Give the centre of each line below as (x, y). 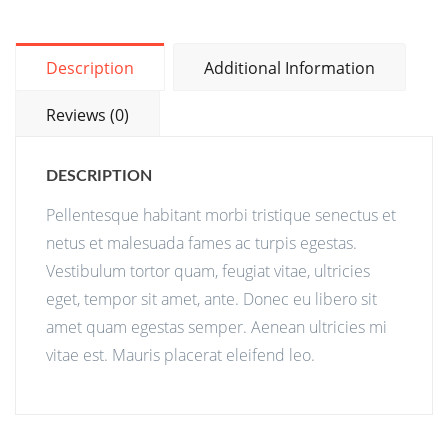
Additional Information (289, 67)
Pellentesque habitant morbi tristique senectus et (221, 214)
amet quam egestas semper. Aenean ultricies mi (216, 326)
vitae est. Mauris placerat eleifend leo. (180, 354)
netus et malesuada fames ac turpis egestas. (201, 242)
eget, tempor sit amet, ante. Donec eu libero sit (211, 298)
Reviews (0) (87, 114)
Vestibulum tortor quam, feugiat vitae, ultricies (208, 270)
